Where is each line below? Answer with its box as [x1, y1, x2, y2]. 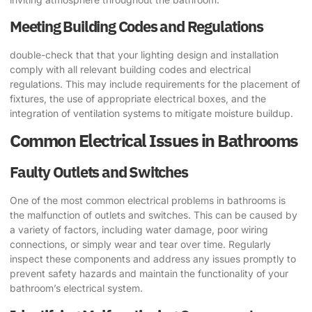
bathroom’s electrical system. [10, 282, 143, 295]
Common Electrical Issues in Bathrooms [10, 129, 298, 153]
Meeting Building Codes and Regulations [10, 15, 263, 36]
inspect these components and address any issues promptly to [10, 253, 296, 265]
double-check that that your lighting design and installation [10, 48, 279, 61]
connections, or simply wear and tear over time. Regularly [10, 238, 271, 251]
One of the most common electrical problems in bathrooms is [10, 194, 286, 207]
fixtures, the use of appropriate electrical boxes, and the [10, 92, 266, 104]
